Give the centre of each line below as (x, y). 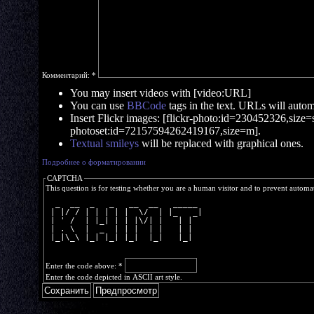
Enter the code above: (82, 266)
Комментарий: (67, 75)
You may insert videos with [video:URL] (161, 93)
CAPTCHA (65, 178)
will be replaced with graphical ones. (221, 143)
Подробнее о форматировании (94, 162)
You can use (98, 105)
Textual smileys (104, 143)
